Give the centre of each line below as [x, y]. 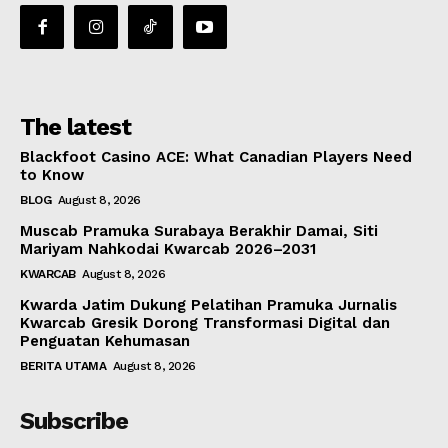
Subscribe [74, 421]
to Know [52, 175]
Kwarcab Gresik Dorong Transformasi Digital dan [205, 323]
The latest [75, 127]
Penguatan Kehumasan [105, 341]
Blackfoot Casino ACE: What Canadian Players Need [216, 157]
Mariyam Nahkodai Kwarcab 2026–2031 [168, 249]
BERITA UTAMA [63, 366]
